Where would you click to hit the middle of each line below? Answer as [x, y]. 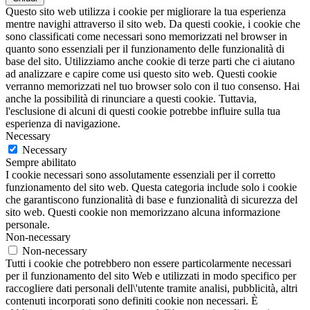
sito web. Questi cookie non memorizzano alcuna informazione [143, 212]
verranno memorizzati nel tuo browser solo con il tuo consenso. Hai [153, 86]
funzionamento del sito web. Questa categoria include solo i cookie [151, 187]
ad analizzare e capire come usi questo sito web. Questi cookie [141, 73]
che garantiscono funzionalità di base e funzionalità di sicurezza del [152, 199]
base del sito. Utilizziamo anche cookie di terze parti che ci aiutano [150, 61]
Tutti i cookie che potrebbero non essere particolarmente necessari [148, 263]
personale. [28, 224]
